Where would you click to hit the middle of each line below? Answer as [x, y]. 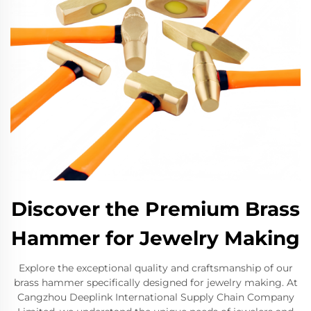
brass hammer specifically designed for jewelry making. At [155, 283]
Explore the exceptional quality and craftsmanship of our [155, 268]
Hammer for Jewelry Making [155, 238]
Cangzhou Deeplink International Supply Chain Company [155, 297]
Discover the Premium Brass [155, 209]
